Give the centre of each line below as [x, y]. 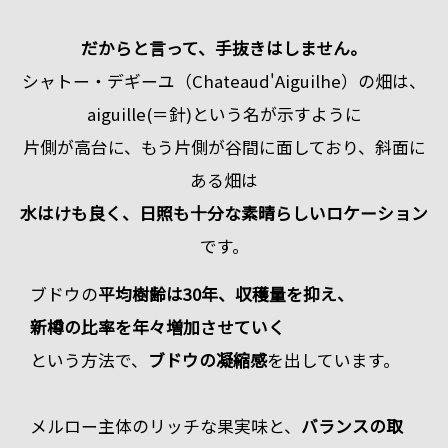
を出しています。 [333, 359]
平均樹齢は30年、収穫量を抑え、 [226, 293]
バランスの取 [352, 425]
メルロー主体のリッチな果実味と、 [165, 425]
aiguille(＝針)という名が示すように [224, 113]
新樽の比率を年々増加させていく [157, 326]
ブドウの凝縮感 [207, 359]
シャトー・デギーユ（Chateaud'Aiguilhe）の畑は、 [224, 80]
